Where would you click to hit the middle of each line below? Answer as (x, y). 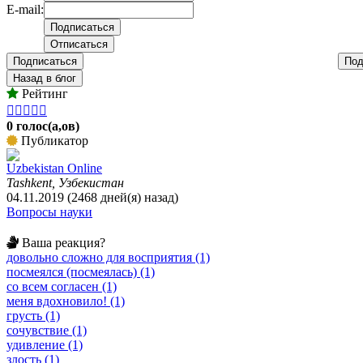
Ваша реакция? (62, 243)
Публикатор (53, 141)
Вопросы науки (49, 212)
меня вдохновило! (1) (66, 301)
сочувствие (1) (47, 331)
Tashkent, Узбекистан (65, 183)
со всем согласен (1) (62, 287)
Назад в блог (45, 79)
